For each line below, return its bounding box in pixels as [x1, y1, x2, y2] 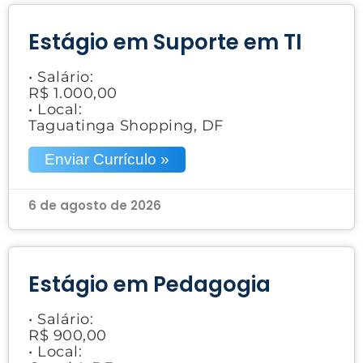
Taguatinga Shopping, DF [28, 116, 224, 135]
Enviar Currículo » [45, 150, 169, 168]
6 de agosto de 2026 [28, 196, 161, 214]
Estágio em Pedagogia [28, 269, 271, 299]
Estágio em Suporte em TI [28, 27, 302, 57]
